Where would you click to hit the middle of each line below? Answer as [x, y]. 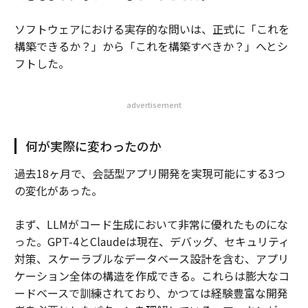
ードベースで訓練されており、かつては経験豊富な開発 [151, 293]
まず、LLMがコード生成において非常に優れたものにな [151, 224]
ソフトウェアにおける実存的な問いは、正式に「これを [152, 29]
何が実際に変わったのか [93, 146]
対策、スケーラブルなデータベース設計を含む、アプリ [151, 258]
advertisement [154, 104]
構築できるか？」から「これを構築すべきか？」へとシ [151, 46]
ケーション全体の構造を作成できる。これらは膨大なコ [152, 276]
